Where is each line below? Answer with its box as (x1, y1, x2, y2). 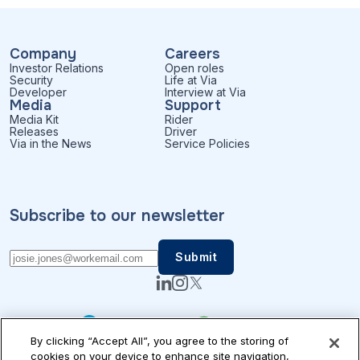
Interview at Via (165, 84, 246, 99)
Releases (10, 124, 59, 138)
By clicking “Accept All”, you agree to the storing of (31, 334, 289, 347)
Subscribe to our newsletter (10, 205, 225, 226)
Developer (10, 84, 67, 99)
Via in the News (10, 136, 92, 150)
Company (10, 44, 76, 63)
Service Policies (165, 136, 250, 150)
